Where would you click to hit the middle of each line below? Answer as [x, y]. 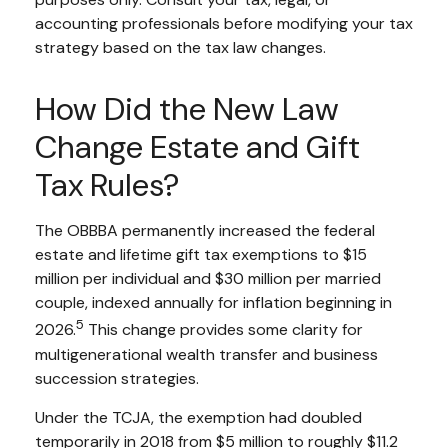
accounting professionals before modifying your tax [224, 24]
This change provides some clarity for [223, 330]
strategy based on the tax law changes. [180, 48]
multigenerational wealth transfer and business [206, 354]
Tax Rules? [107, 185]
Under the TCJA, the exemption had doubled [198, 417]
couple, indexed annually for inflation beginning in [213, 303]
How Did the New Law [187, 109]
